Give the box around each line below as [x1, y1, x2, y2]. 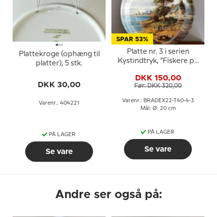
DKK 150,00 [135, 74, 181, 82]
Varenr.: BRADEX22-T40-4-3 [122, 98, 194, 103]
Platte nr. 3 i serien [126, 48, 189, 55]
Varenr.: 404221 [39, 101, 79, 106]
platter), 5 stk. [35, 60, 83, 67]
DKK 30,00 [38, 81, 80, 89]
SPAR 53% [116, 36, 148, 43]
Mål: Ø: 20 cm [140, 106, 176, 111]
